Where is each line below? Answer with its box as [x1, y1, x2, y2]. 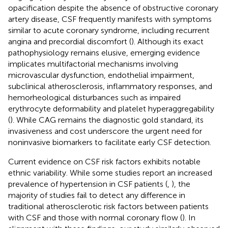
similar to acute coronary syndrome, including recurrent [8, 25, 210, 35]
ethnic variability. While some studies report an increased [8, 167, 212, 178]
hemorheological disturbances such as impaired [8, 92, 181, 102]
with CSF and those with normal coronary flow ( [8, 212, 182, 222]
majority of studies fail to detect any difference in [8, 190, 185, 200]
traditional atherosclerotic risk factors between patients [8, 201, 209, 211]
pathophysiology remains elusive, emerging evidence [8, 47, 200, 58]
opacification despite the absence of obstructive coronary [8, 3, 218, 13]
